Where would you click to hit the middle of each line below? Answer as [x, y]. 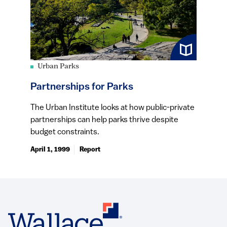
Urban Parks [58, 67]
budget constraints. [65, 133]
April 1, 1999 [50, 150]
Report [90, 150]
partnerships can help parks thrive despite [104, 120]
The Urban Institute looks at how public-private [112, 108]
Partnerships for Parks [82, 87]
